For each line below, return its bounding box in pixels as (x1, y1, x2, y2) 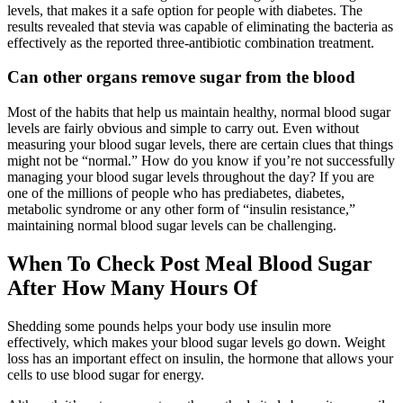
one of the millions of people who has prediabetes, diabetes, (7, 185, 345, 201)
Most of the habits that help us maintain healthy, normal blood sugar (7, 104, 390, 121)
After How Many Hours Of (7, 276, 257, 300)
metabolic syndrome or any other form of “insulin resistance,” (7, 201, 355, 218)
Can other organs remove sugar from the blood (7, 67, 355, 87)
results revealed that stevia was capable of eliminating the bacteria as (7, 18, 393, 34)
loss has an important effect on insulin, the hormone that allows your (7, 351, 393, 366)
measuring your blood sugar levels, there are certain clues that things (7, 137, 393, 153)
